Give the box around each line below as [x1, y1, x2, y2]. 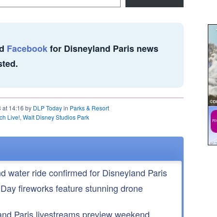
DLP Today [33, 104, 62, 112]
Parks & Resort [70, 104, 109, 112]
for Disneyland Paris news [47, 42, 158, 55]
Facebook [7, 42, 47, 55]
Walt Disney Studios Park [23, 113, 89, 121]
